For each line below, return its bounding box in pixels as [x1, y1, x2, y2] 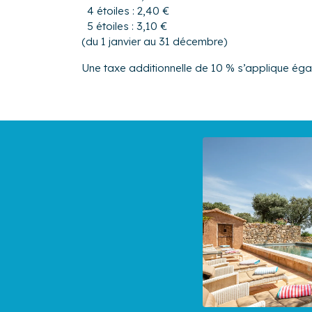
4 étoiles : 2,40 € [87, 4, 169, 18]
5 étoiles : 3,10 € [87, 19, 167, 33]
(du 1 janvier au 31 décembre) [81, 35, 228, 49]
